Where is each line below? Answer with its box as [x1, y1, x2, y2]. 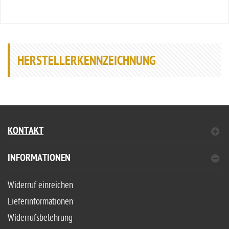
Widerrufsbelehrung [8, 213, 73, 224]
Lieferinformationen [8, 196, 73, 208]
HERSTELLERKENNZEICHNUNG [17, 54, 156, 71]
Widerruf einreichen [8, 180, 73, 191]
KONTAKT [8, 125, 43, 139]
